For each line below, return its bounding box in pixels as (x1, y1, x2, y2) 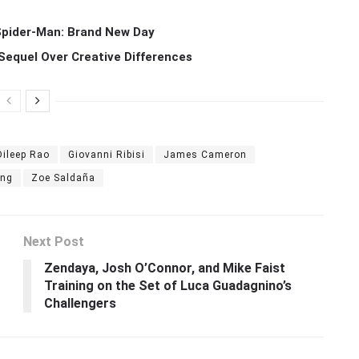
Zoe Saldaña (31, 172, 95, 184)
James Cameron (163, 149, 247, 161)
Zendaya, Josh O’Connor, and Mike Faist (44, 260, 285, 276)
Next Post (23, 234, 84, 250)
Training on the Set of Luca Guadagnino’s (44, 278, 292, 294)
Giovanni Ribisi (68, 149, 145, 161)
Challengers (44, 296, 116, 312)
